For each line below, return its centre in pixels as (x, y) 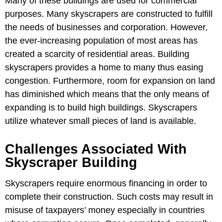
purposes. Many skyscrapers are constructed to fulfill (109, 14)
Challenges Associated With (96, 149)
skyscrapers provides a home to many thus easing (104, 68)
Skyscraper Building (71, 163)
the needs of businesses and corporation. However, (106, 28)
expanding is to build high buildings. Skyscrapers (101, 108)
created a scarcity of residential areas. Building (97, 54)
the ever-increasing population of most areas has (101, 41)
